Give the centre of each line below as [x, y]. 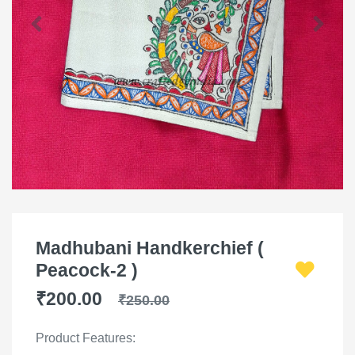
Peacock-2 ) [89, 270]
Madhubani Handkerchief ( [150, 248]
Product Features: [86, 338]
